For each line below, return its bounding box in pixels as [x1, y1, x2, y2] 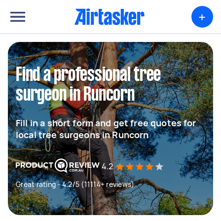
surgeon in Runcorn [16, 86, 135, 104]
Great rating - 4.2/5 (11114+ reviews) [16, 180, 135, 189]
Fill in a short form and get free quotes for [16, 117, 196, 129]
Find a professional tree [16, 67, 161, 84]
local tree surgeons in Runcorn [16, 129, 149, 141]
